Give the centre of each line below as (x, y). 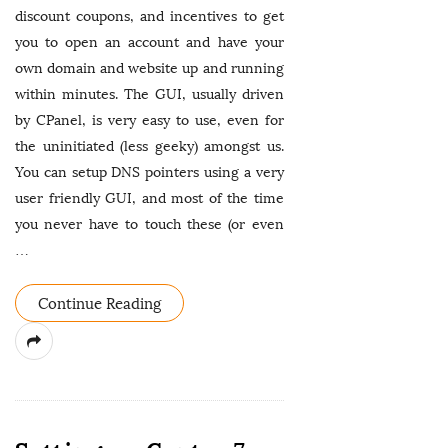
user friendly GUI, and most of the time (149, 198)
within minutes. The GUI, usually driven (149, 94)
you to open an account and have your (149, 42)
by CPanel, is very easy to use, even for (149, 120)
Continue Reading (99, 304)
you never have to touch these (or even (149, 224)
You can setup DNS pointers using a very (149, 172)
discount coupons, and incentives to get (149, 16)
